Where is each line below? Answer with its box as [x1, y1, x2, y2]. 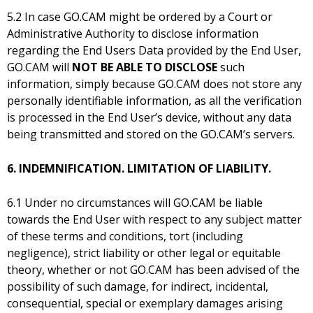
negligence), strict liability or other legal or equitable [7, 245, 281, 261]
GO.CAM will [7, 59, 72, 75]
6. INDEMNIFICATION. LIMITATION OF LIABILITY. [7, 161, 271, 177]
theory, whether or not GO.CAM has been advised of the [7, 262, 300, 278]
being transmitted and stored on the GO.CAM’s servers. [7, 126, 295, 143]
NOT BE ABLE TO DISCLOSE [72, 59, 217, 75]
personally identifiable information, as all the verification [7, 93, 302, 109]
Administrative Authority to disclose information [7, 26, 259, 42]
